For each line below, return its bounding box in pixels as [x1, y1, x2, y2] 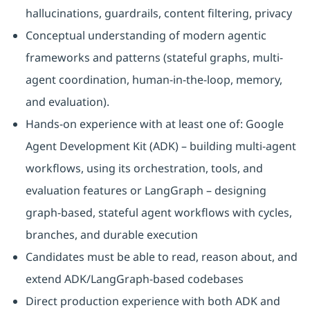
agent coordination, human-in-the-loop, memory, [25, 72, 282, 88]
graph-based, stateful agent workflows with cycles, [25, 205, 292, 221]
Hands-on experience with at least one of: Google [25, 116, 284, 132]
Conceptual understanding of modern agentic [25, 28, 266, 44]
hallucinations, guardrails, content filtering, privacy [25, 6, 292, 21]
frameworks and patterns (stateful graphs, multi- [25, 50, 283, 66]
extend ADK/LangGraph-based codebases [25, 271, 244, 287]
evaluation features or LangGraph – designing [25, 183, 266, 199]
